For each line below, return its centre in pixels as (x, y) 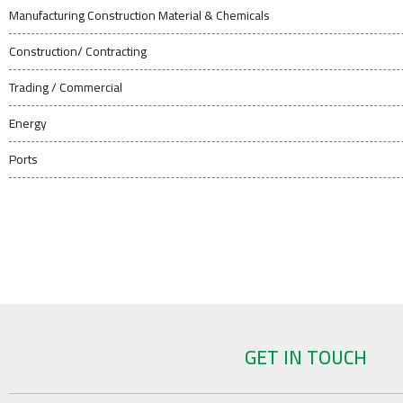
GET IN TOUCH (306, 358)
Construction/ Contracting (78, 51)
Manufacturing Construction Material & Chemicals (139, 15)
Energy (28, 123)
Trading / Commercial (66, 87)
